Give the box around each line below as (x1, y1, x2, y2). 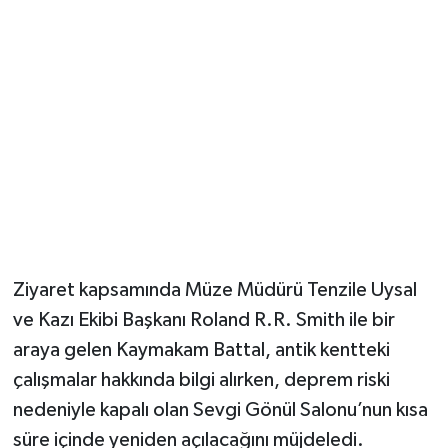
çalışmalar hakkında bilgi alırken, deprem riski (12, 370, 390, 391)
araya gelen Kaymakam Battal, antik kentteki (12, 340, 390, 361)
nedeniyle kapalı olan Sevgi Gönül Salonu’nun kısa (12, 400, 428, 421)
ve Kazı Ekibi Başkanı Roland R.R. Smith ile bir (12, 310, 395, 331)
